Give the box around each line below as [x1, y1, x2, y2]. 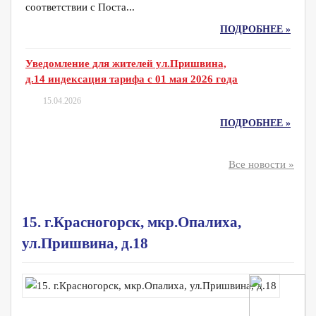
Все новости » [229, 159, 294, 170]
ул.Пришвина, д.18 [22, 235, 148, 252]
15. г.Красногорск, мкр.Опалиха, [22, 214, 241, 231]
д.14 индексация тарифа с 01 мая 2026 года [25, 73, 238, 85]
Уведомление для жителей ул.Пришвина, [25, 58, 226, 69]
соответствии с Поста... [25, 1, 135, 13]
